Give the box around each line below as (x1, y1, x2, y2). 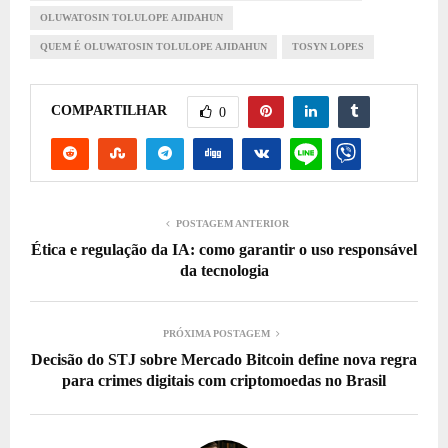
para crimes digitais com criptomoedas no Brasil (62, 371, 386, 389)
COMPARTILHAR (51, 103, 167, 119)
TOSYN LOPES (292, 40, 364, 52)
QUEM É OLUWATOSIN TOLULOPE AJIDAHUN (40, 40, 267, 52)
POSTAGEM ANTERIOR (175, 217, 289, 229)
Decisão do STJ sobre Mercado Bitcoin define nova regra (31, 350, 417, 368)
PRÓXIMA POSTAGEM (162, 327, 270, 339)
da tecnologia (179, 261, 269, 279)
